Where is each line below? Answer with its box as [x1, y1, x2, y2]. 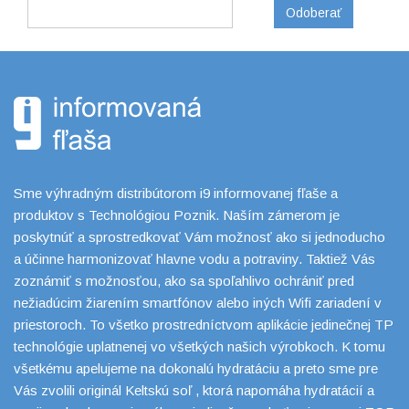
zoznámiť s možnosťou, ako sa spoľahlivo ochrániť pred [14, 272, 354, 288]
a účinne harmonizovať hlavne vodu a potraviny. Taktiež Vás [14, 250, 375, 267]
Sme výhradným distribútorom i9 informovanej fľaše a [14, 184, 338, 201]
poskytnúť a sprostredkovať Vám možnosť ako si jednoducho [14, 228, 385, 245]
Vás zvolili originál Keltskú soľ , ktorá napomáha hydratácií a [14, 382, 374, 398]
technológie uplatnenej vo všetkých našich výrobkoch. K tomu [14, 338, 385, 354]
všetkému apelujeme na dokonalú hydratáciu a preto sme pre [14, 360, 378, 376]
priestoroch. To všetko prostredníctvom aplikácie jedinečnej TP [14, 316, 393, 332]
